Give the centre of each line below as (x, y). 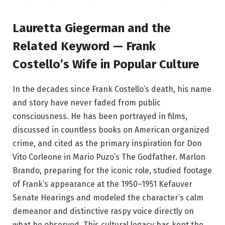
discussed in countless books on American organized (111, 130)
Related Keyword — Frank (84, 46)
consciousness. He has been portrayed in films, (100, 116)
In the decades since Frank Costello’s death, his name (112, 89)
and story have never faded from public (87, 102)
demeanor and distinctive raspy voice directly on (103, 211)
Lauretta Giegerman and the (92, 28)
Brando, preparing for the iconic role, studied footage (112, 170)
